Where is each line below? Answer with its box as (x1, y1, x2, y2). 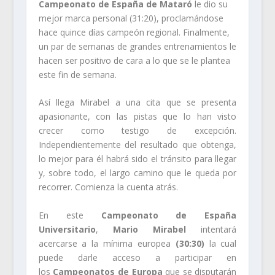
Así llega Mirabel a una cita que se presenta (38, 96, 237, 109)
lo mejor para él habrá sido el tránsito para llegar (38, 153, 237, 165)
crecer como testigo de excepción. (38, 125, 237, 137)
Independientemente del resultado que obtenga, (38, 139, 237, 151)
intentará (186, 223, 237, 235)
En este (38, 209, 101, 221)
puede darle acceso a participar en (38, 251, 237, 263)
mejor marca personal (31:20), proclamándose (38, 12, 223, 24)
